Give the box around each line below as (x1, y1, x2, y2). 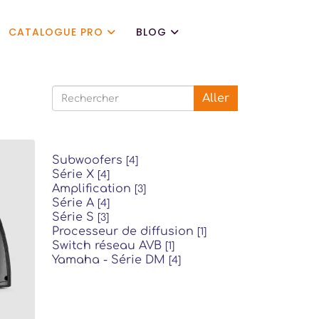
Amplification (52, 182, 135, 195)
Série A (52, 197, 98, 209)
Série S (52, 211, 98, 224)
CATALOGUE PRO (9, 25, 103, 39)
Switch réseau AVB (52, 239, 165, 252)
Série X (52, 168, 98, 181)
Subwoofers (52, 154, 126, 167)
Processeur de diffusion (52, 225, 197, 238)
